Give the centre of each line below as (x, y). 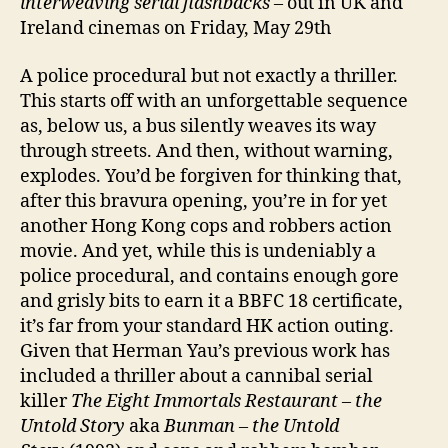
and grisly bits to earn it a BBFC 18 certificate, (211, 301)
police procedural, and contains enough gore (209, 276)
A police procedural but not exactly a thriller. (209, 76)
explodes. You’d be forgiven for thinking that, (211, 176)
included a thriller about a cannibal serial (196, 376)
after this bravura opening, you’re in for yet (203, 201)
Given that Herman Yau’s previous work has (205, 351)
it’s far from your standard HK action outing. (207, 326)
